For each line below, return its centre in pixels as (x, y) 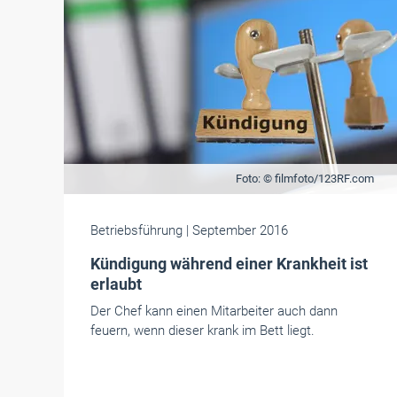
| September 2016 (237, 230)
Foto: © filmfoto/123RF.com (304, 179)
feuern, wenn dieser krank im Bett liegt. (202, 331)
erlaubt (116, 284)
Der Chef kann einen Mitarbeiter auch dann (214, 311)
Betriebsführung (138, 230)
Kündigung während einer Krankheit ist (229, 264)
